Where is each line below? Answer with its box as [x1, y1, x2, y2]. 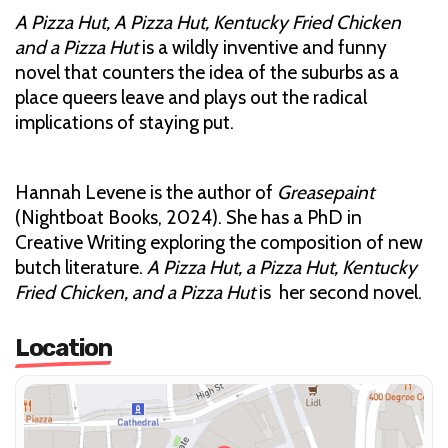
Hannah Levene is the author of [15, 180, 273, 204]
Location [15, 333, 111, 362]
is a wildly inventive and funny [142, 35, 387, 59]
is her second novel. [259, 280, 422, 304]
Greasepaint [273, 180, 374, 204]
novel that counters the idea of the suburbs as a [15, 60, 399, 84]
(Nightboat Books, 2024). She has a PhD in [15, 205, 362, 229]
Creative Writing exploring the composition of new [15, 230, 423, 254]
